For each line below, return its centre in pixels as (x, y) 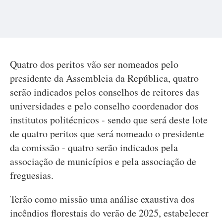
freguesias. (32, 175)
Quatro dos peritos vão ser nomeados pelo (94, 64)
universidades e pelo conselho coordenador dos (104, 106)
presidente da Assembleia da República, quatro (104, 78)
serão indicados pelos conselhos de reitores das (105, 92)
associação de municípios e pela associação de (103, 161)
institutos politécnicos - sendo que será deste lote (109, 120)
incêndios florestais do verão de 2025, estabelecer (109, 213)
